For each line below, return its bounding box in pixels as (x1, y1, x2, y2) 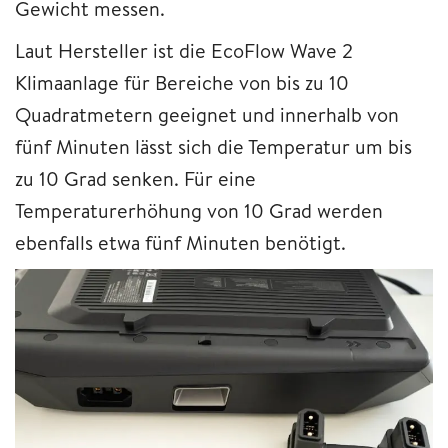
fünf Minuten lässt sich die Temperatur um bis (15, 133, 412, 161)
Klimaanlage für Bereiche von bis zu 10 (15, 69, 349, 97)
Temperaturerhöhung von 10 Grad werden (15, 197, 383, 225)
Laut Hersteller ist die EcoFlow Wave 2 (15, 37, 353, 65)
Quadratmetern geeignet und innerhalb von (15, 101, 399, 129)
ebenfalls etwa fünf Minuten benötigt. (15, 229, 346, 257)
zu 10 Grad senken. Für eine (15, 165, 256, 193)
